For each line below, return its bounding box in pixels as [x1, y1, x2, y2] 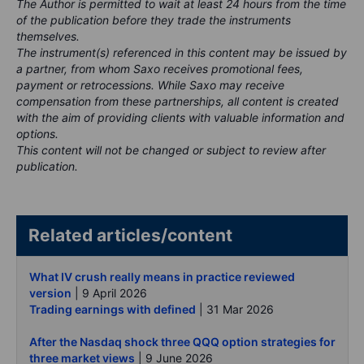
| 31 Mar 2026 [196, 302, 274, 317]
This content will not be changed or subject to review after [16, 143, 326, 158]
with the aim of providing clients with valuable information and [16, 110, 344, 125]
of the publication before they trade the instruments [16, 13, 291, 28]
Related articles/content [28, 225, 285, 246]
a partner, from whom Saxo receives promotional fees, [16, 62, 303, 76]
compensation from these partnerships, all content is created [16, 94, 339, 109]
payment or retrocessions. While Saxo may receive [16, 78, 284, 93]
